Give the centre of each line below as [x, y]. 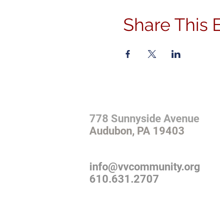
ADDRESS [113, 107]
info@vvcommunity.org [145, 167]
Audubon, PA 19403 [137, 131]
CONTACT [114, 155]
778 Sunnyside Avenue [144, 119]
